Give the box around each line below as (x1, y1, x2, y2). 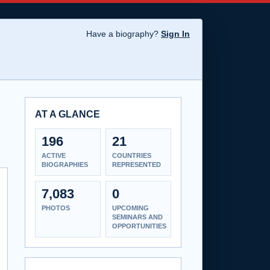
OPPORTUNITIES (112, 222, 166, 230)
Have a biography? (86, 29, 161, 39)
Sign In (161, 29, 190, 39)
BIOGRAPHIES (42, 160, 88, 168)
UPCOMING (112, 204, 149, 212)
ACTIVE (42, 151, 66, 159)
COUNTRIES (112, 151, 151, 159)
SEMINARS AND (112, 213, 163, 221)
